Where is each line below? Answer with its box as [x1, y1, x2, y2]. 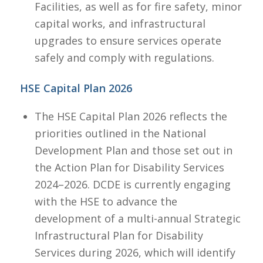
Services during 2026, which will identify [34, 245, 235, 259]
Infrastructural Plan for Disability [34, 228, 203, 242]
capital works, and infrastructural [34, 16, 205, 31]
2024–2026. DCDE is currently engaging [34, 177, 231, 191]
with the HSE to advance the [34, 194, 177, 208]
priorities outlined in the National [34, 126, 206, 140]
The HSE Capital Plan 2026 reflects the [34, 109, 227, 123]
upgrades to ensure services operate [34, 33, 221, 48]
